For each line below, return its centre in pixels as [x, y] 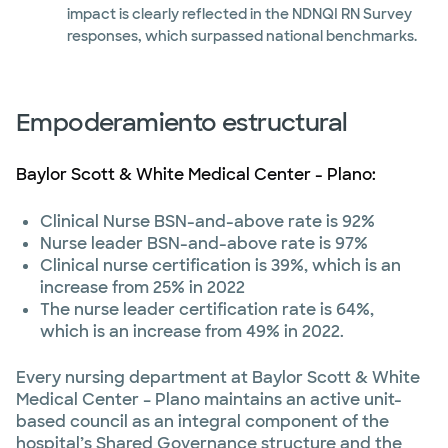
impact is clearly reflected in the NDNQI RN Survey [239, 14]
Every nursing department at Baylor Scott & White [218, 377]
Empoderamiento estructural [182, 122]
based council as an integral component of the [202, 421]
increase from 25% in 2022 [142, 287]
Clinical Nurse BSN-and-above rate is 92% [207, 221]
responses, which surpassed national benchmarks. [241, 36]
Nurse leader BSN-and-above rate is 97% [204, 243]
